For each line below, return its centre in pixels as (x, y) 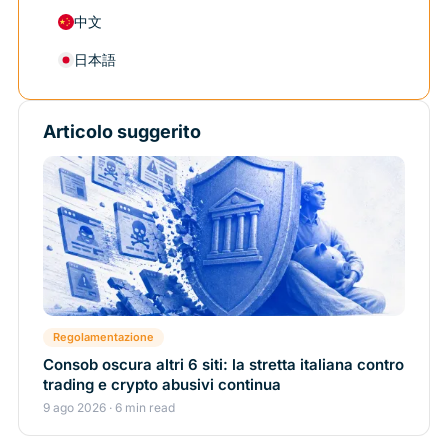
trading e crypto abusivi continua (162, 384)
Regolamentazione (103, 336)
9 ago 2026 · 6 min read (109, 407)
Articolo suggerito (122, 131)
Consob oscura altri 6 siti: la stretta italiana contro (223, 364)
